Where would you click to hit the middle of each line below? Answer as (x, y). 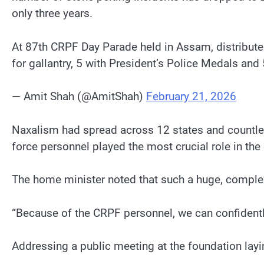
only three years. (52, 13)
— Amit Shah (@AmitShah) (79, 97)
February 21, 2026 (191, 97)
